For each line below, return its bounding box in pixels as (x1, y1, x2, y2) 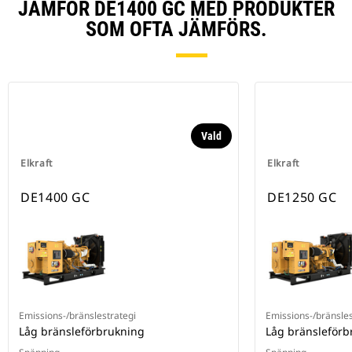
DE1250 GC (267, 189, 337, 207)
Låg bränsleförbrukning (19, 324, 145, 339)
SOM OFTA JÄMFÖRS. (85, 17, 267, 42)
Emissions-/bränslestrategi (19, 309, 136, 323)
